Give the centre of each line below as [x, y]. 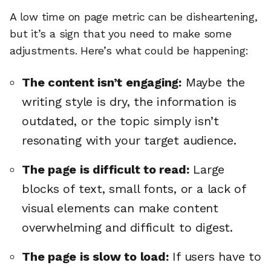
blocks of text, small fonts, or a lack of [134, 188]
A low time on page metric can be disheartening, [134, 17]
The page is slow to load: [95, 256]
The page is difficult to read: [106, 169]
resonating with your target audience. [129, 140]
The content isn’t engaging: [102, 82]
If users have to [215, 256]
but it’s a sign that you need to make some [121, 34]
